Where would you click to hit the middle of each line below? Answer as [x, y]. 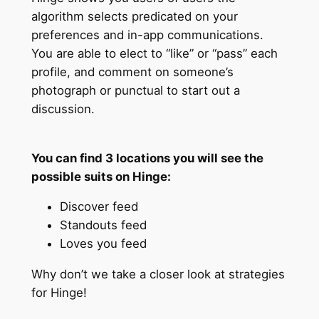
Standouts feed [103, 225]
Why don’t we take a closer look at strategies [158, 274]
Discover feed [99, 207]
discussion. [63, 109]
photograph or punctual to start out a [135, 90]
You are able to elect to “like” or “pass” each [154, 53]
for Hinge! [59, 293]
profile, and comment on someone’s [132, 72]
